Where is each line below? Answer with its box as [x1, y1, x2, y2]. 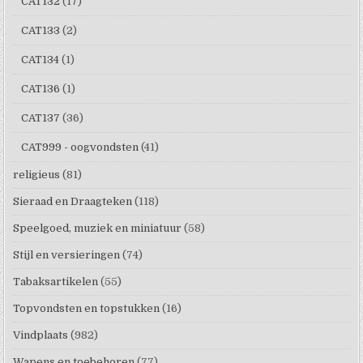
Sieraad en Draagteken [13, 195, 133, 208]
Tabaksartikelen [13, 275, 99, 288]
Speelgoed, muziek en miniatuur [13, 222, 182, 235]
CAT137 [21, 112, 61, 125]
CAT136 [21, 83, 61, 96]
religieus [13, 169, 61, 181]
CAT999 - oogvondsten [21, 141, 139, 154]
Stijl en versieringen [13, 249, 121, 262]
